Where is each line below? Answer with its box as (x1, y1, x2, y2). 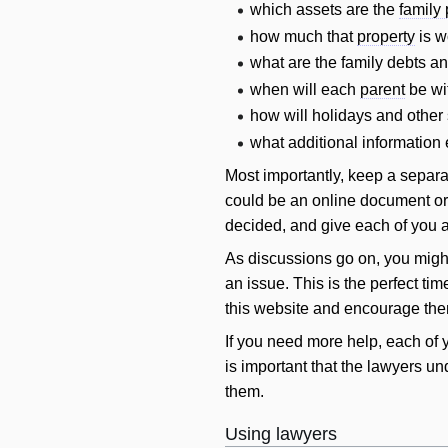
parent (360, 80, 406, 98)
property (357, 27, 416, 45)
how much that (250, 27, 358, 45)
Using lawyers (225, 423, 337, 444)
